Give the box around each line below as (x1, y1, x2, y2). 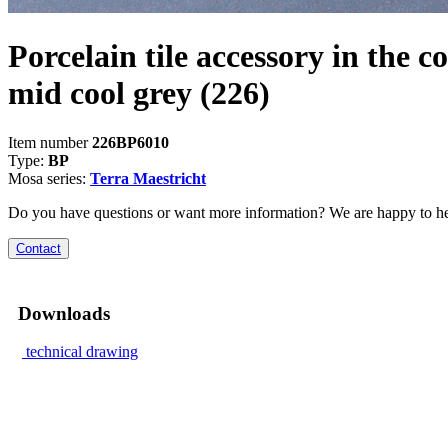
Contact (16, 240, 61, 256)
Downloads (18, 302, 110, 324)
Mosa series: (8, 169, 90, 187)
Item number (8, 133, 92, 151)
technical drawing (26, 343, 138, 361)
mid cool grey (8, 75, 192, 112)
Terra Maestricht (90, 169, 206, 187)
